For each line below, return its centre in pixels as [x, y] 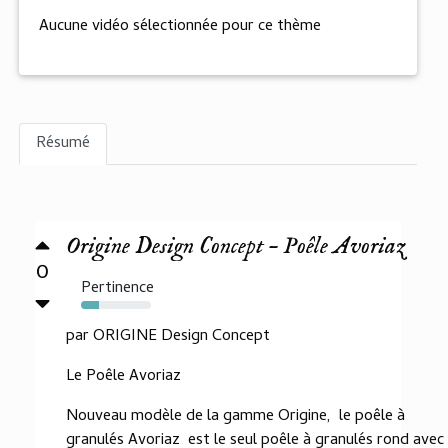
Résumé [63, 144]
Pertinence [117, 289]
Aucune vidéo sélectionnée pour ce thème [180, 27]
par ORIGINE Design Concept [168, 337]
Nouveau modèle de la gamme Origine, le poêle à [235, 417]
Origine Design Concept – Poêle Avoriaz [235, 247]
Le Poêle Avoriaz [123, 377]
